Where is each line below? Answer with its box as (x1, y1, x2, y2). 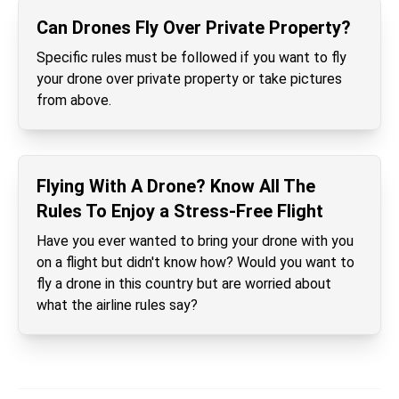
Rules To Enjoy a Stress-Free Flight (37, 200, 323, 222)
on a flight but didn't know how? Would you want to (37, 254, 354, 271)
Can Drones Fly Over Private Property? (37, 17, 351, 38)
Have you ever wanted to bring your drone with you (37, 232, 354, 249)
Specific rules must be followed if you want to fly (37, 49, 346, 66)
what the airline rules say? (37, 297, 198, 313)
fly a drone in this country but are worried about (37, 275, 331, 292)
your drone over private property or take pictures (37, 70, 342, 87)
